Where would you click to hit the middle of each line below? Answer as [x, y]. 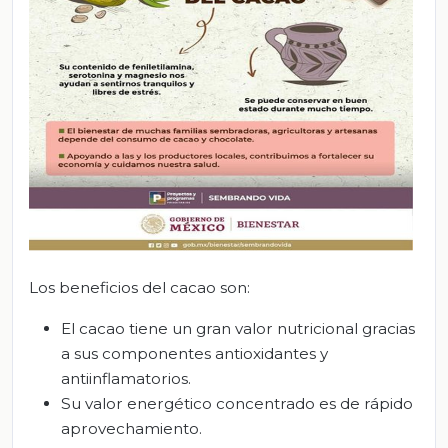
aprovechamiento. [131, 429]
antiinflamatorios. [126, 379]
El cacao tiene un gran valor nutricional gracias [238, 329]
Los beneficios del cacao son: [139, 288]
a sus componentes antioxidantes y [194, 354]
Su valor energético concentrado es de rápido [237, 404]
